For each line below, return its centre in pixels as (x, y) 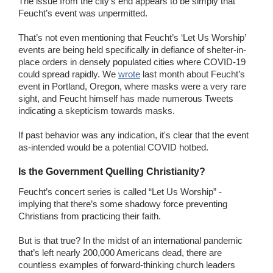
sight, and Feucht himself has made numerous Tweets (126, 98)
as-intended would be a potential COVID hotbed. (113, 147)
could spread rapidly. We (68, 74)
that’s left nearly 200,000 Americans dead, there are (120, 252)
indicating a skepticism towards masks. (98, 110)
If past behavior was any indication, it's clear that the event (133, 135)
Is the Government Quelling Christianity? (112, 171)
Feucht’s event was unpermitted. (83, 13)
